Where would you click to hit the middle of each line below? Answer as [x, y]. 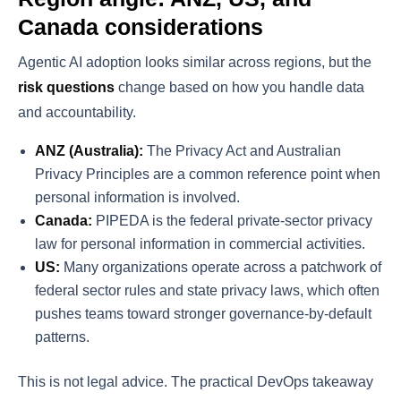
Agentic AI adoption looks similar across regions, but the [195, 63]
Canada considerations [141, 27]
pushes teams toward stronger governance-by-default [204, 314]
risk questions [66, 88]
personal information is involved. [138, 198]
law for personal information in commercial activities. [200, 244]
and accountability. [77, 113]
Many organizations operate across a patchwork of [221, 268]
